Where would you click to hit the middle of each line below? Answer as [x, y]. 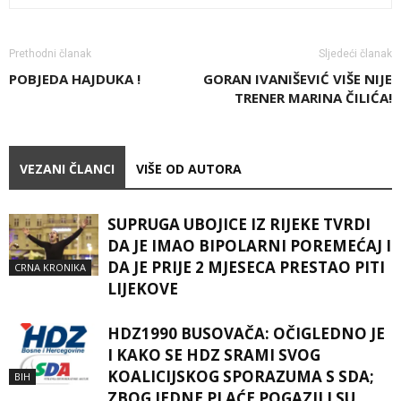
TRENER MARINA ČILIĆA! [313, 97]
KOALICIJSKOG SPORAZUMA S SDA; [241, 376]
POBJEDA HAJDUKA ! [75, 78]
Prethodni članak [50, 53]
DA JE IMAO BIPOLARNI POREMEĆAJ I [249, 245]
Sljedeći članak [355, 53]
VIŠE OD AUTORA [189, 168]
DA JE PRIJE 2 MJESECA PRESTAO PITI [246, 267]
